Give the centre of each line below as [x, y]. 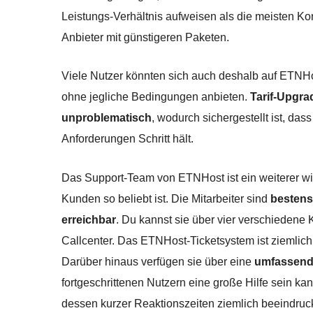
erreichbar [89, 219]
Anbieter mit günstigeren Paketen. [145, 37]
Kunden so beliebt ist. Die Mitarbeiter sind [166, 198]
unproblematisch [107, 118]
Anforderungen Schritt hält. [128, 139]
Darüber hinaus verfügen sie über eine [158, 261]
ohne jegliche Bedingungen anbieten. [156, 97]
